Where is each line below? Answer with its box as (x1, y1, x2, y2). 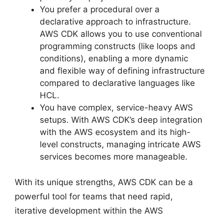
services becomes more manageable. (40, 151, 188, 162)
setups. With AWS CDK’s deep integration (40, 114, 202, 125)
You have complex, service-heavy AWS (40, 102, 193, 112)
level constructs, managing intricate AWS (40, 139, 201, 149)
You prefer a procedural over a (40, 4, 160, 14)
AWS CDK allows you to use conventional (40, 28, 202, 39)
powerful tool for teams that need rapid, (15, 192, 173, 201)
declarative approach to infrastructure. (40, 16, 191, 27)
